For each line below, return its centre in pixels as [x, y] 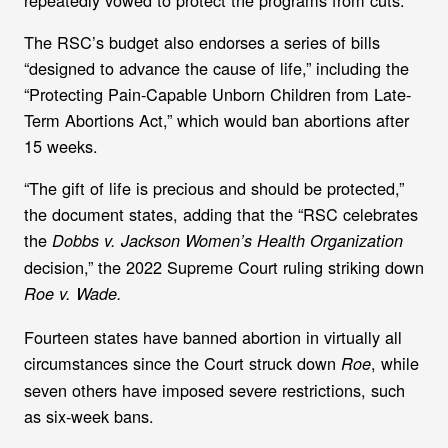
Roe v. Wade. [73, 294]
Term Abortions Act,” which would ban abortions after [216, 120]
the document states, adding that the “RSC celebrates [221, 214]
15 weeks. [61, 146]
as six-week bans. [89, 415]
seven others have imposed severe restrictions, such [214, 389]
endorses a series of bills [289, 42]
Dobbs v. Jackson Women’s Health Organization [227, 241]
